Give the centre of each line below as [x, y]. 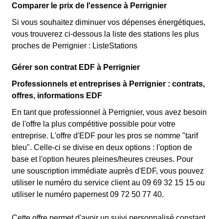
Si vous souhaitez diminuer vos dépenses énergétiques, [109, 22]
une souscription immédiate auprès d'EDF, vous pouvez [108, 171]
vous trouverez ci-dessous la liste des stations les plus [105, 34]
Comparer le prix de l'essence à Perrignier [89, 6]
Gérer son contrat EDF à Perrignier [76, 67]
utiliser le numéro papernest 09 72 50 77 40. [88, 194]
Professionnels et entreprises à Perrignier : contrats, [108, 84]
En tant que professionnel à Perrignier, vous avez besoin [109, 112]
